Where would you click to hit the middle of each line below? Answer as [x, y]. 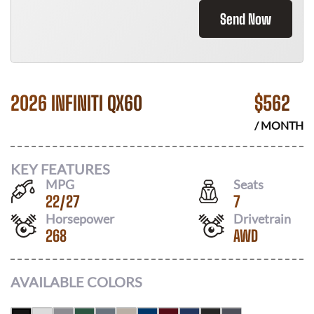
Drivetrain [262, 218]
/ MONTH [279, 125]
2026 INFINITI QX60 [76, 103]
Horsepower [80, 218]
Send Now [246, 19]
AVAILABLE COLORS [76, 282]
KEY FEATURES [60, 169]
